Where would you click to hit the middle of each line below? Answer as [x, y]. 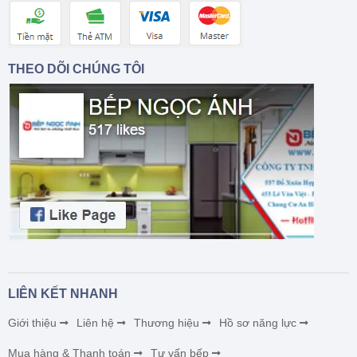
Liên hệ [95, 322]
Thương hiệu [167, 322]
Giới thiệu [32, 322]
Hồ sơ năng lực [258, 322]
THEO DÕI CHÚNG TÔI [76, 69]
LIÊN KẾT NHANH [63, 293]
